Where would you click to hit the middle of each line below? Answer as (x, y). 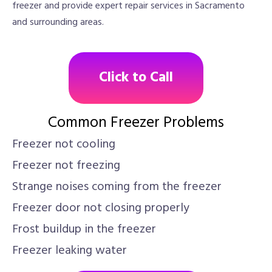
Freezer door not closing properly (101, 208)
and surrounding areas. (58, 22)
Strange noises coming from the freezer (117, 187)
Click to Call (136, 78)
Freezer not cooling (64, 144)
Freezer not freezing (66, 166)
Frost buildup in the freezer (84, 229)
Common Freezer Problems (136, 123)
